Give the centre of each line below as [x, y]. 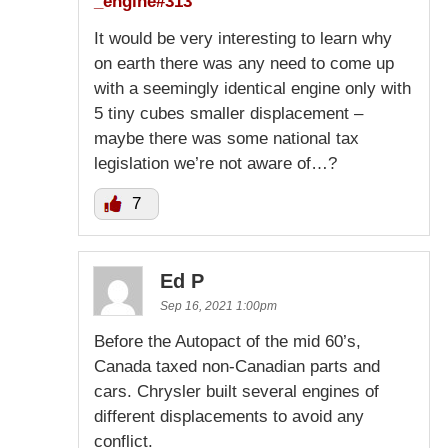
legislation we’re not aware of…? [215, 164]
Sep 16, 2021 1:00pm [218, 306]
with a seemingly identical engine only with [252, 89]
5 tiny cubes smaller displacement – [228, 114]
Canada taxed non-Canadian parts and [237, 367]
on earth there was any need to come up [244, 64]
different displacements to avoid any [229, 417]
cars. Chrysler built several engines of [236, 392]
